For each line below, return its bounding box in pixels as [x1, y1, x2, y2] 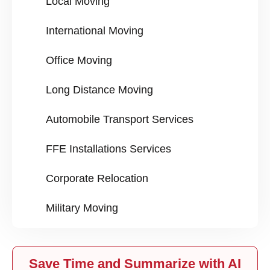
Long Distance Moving [46, 84, 153, 96]
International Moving [46, 25, 143, 37]
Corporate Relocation [46, 172, 148, 185]
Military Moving [46, 202, 118, 215]
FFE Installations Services [46, 143, 171, 155]
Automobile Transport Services [46, 113, 193, 126]
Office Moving [46, 54, 112, 67]
